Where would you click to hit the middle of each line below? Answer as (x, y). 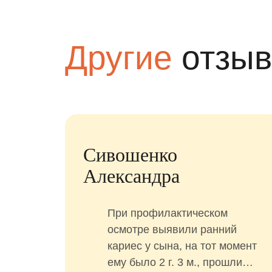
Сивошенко (130, 155)
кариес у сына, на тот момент (182, 246)
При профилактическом (167, 213)
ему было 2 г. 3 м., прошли (175, 262)
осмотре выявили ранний (172, 229)
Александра (131, 176)
